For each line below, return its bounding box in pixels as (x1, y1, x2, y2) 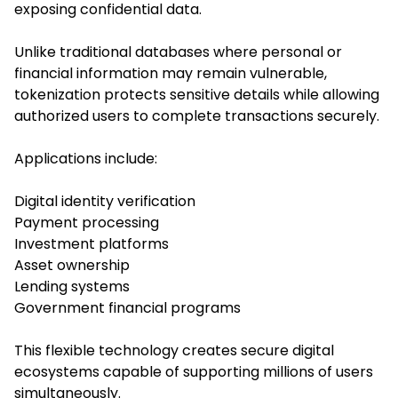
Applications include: (14, 148, 157, 170)
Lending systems (14, 276, 130, 298)
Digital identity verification (14, 191, 195, 212)
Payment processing (14, 212, 159, 234)
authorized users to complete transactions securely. (14, 106, 379, 127)
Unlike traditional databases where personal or (14, 42, 342, 63)
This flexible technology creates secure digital (14, 340, 334, 362)
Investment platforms (14, 234, 169, 255)
